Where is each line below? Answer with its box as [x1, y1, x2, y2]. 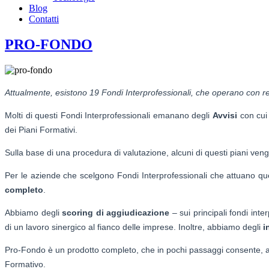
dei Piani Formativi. [5, 124, 77, 134]
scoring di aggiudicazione [62, 207, 170, 217]
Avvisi [213, 110, 238, 120]
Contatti [29, 14, 59, 24]
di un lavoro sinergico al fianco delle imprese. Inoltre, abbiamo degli [5, 222, 263, 232]
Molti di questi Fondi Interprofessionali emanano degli [5, 110, 213, 120]
